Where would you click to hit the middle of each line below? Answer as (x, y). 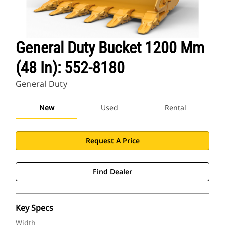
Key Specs (34, 208)
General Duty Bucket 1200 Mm (110, 48)
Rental (175, 108)
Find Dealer (113, 172)
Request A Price (113, 141)
